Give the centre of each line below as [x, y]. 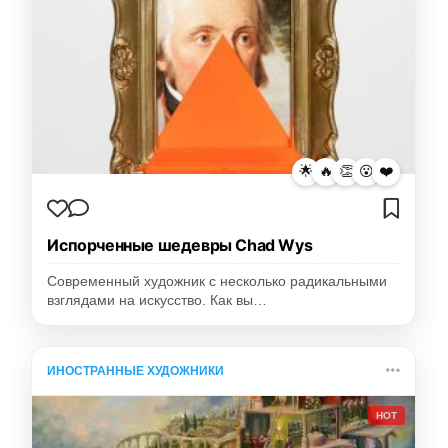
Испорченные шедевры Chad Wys [180, 244]
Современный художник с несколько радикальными [217, 281]
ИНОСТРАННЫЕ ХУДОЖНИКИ [136, 370]
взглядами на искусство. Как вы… [157, 300]
